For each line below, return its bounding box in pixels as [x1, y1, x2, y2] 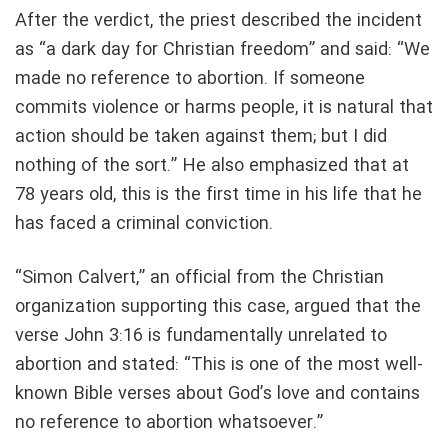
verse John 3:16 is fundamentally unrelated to [15, 322, 387, 351]
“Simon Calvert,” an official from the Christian [15, 264, 384, 293]
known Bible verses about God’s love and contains [15, 380, 420, 409]
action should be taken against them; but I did [15, 123, 387, 152]
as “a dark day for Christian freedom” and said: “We [15, 36, 430, 65]
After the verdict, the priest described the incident [15, 7, 422, 36]
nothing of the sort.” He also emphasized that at [15, 152, 409, 181]
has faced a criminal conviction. [15, 210, 273, 239]
